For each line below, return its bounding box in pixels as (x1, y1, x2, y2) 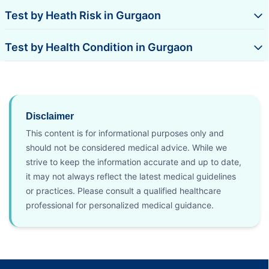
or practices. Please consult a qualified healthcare (26, 185, 221, 196)
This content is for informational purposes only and (26, 127, 224, 138)
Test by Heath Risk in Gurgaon (5, 8, 161, 22)
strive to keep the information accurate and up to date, (26, 156, 241, 167)
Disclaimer (26, 110, 74, 121)
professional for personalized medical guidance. (26, 199, 214, 210)
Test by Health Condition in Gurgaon (5, 40, 193, 53)
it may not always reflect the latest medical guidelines (26, 171, 236, 181)
